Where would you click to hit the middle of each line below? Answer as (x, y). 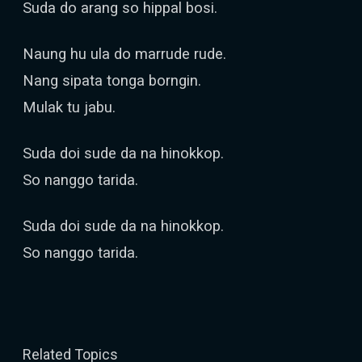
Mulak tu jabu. (69, 107)
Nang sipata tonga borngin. (112, 80)
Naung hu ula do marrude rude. (124, 54)
